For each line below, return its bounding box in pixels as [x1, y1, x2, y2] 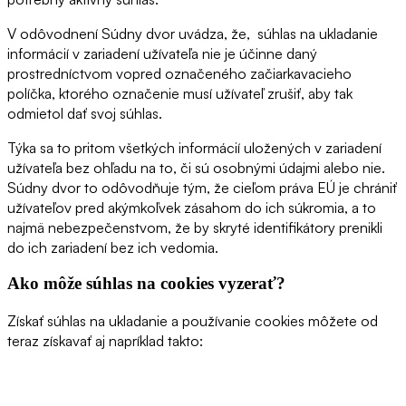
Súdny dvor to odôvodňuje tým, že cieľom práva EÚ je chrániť [7, 178, 397, 197]
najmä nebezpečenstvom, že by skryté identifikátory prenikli [7, 217, 382, 237]
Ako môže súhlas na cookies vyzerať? [7, 274, 285, 294]
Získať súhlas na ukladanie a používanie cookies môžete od [7, 312, 378, 331]
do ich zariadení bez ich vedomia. [7, 237, 218, 256]
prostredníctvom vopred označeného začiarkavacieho [7, 63, 352, 82]
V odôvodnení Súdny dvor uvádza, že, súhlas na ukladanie [7, 24, 378, 43]
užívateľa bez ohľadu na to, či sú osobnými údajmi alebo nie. [7, 158, 385, 177]
